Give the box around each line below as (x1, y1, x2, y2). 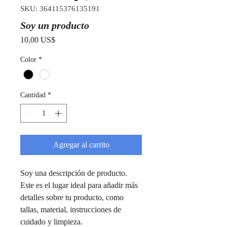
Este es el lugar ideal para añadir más (20, 181, 138, 190)
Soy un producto (20, 20, 89, 31)
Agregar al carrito (53, 140, 109, 149)
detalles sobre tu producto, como (20, 193, 124, 202)
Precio (55, 35, 75, 44)
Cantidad (20, 91, 46, 99)
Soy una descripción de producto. (20, 169, 127, 178)
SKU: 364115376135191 (20, 5, 100, 13)
